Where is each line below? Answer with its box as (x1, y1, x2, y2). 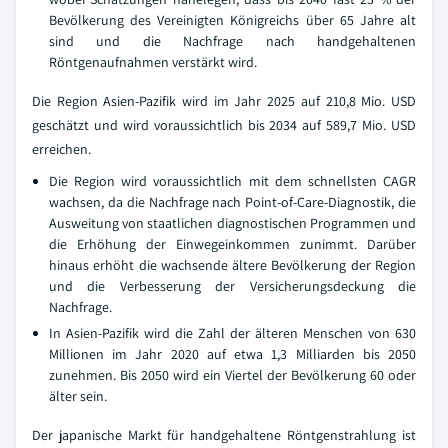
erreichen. (32, 140, 91, 158)
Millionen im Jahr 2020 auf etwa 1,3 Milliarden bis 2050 (49, 345, 416, 363)
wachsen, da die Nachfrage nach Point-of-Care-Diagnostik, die (49, 193, 416, 211)
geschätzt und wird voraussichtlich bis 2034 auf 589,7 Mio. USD (32, 116, 416, 134)
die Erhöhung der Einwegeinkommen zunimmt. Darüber (49, 235, 416, 253)
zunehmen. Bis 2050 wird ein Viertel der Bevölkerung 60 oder (49, 366, 416, 384)
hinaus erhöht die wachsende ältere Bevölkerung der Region (49, 256, 416, 274)
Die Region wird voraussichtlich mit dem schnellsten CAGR (49, 172, 416, 190)
